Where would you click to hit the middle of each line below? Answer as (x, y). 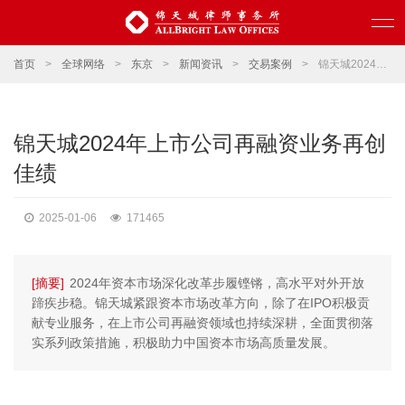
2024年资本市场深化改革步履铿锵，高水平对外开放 (217, 283)
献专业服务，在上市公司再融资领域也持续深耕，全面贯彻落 (202, 323)
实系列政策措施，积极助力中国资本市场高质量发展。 (184, 343)
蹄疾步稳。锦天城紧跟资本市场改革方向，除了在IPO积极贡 (201, 303)
